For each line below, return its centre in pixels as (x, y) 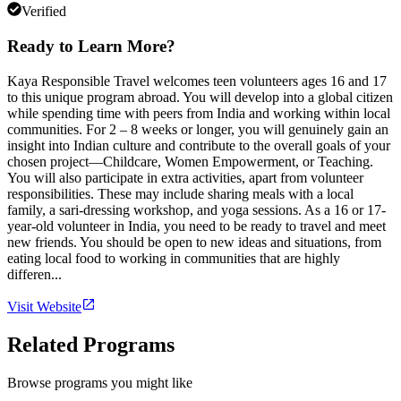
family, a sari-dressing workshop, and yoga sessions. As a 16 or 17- (196, 209)
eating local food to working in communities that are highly (174, 258)
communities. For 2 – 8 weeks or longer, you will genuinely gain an (198, 129)
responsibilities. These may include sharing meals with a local (180, 193)
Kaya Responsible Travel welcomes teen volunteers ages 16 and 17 (197, 81)
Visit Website (44, 306)
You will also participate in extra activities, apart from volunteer (185, 177)
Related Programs (91, 344)
